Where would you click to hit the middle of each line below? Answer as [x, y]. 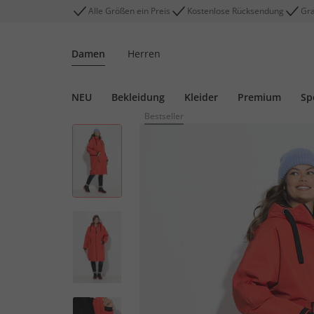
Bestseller [164, 116]
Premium [259, 97]
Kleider [201, 97]
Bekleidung [138, 97]
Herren [144, 54]
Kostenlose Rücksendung [235, 11]
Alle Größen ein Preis [129, 11]
